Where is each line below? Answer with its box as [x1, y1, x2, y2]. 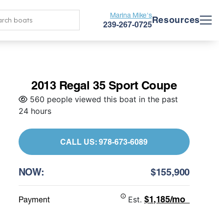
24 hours [18, 106, 51, 116]
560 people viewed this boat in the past [27, 94, 178, 104]
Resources [152, 14, 200, 25]
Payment [18, 195, 50, 204]
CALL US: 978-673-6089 [60, 137, 148, 147]
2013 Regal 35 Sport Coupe [31, 78, 177, 92]
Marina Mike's [110, 11, 152, 19]
